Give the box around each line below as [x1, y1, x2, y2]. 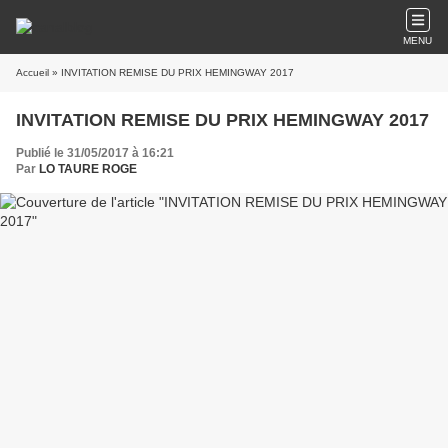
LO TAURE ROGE [39, 162, 137, 176]
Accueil [16, 67, 49, 78]
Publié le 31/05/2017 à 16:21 [16, 146, 174, 160]
